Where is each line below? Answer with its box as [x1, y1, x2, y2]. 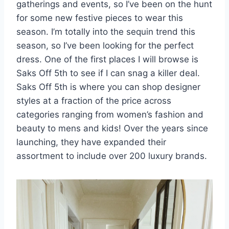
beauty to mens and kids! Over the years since [16, 123, 208, 133]
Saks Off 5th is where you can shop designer [16, 81, 200, 92]
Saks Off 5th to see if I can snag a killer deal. [16, 67, 200, 78]
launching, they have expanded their [16, 136, 166, 147]
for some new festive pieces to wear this [16, 12, 183, 23]
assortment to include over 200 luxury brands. [16, 150, 207, 161]
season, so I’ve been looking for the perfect [16, 40, 194, 51]
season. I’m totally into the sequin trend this [16, 26, 195, 37]
